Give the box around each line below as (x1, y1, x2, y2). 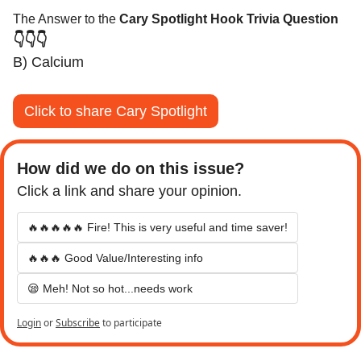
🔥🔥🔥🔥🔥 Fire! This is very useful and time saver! (27, 220, 288, 234)
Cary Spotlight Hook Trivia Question (119, 11, 338, 26)
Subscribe (56, 315, 100, 330)
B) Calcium (13, 53, 84, 70)
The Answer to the (13, 11, 119, 26)
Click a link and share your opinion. (17, 182, 242, 199)
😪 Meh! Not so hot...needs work (27, 281, 193, 295)
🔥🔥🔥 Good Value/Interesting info (27, 251, 203, 264)
